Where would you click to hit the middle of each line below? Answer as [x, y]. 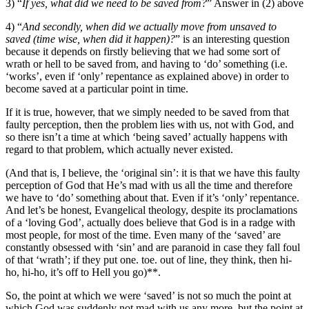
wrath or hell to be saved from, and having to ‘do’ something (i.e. [147, 64]
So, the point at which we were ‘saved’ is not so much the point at [148, 296]
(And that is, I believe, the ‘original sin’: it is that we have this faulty [153, 173]
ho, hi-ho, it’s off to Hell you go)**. [83, 272]
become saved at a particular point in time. [97, 89]
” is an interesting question [232, 39]
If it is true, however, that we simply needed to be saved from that [147, 112]
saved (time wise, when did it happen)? [90, 39]
